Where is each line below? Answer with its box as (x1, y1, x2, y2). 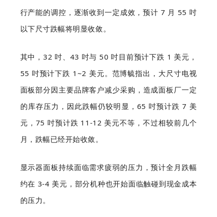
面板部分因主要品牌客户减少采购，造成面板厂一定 (20, 85, 197, 94)
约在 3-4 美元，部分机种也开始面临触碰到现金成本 (20, 179, 197, 188)
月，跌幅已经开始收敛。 (20, 134, 103, 144)
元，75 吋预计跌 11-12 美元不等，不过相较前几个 (20, 118, 197, 127)
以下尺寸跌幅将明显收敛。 (20, 24, 111, 33)
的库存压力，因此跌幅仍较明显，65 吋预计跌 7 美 (20, 101, 197, 111)
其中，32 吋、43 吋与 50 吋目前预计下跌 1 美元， (20, 52, 197, 62)
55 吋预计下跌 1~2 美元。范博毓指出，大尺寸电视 (20, 68, 197, 78)
